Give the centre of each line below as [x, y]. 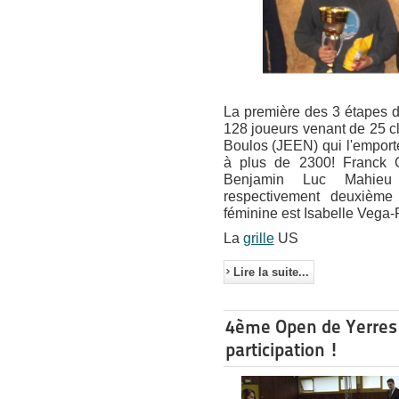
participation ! [281, 350]
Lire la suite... [271, 273]
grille [258, 239]
